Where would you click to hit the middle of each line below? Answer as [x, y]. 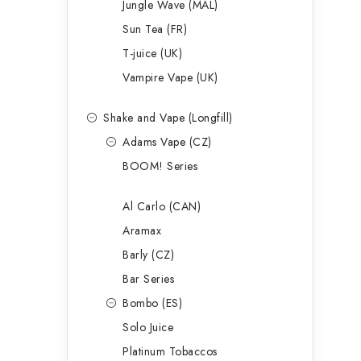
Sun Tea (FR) [155, 29]
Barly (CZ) [148, 255]
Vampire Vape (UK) [170, 78]
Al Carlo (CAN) [162, 207]
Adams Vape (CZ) [167, 142]
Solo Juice [148, 328]
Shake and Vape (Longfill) [168, 118]
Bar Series [148, 279]
